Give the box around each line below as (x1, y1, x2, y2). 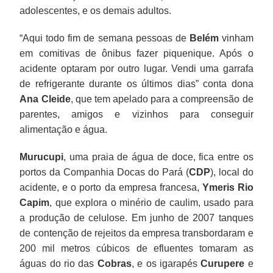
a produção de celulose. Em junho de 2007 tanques (19, 212, 253, 223)
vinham (218, 32, 253, 43)
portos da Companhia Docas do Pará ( (19, 166, 189, 177)
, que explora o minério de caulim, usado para (49, 197, 253, 208)
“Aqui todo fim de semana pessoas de (19, 32, 190, 43)
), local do (210, 166, 253, 177)
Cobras (97, 258, 132, 269)
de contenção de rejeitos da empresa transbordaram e (19, 227, 253, 238)
